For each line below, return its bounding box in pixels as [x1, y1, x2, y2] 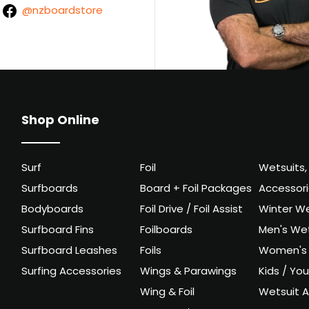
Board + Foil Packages [139, 181, 252, 199]
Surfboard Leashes [21, 243, 118, 261]
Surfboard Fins [21, 222, 94, 240]
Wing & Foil [139, 284, 195, 302]
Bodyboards [21, 201, 84, 219]
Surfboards [21, 181, 79, 199]
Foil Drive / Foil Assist [139, 201, 243, 219]
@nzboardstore [21, 3, 103, 21]
